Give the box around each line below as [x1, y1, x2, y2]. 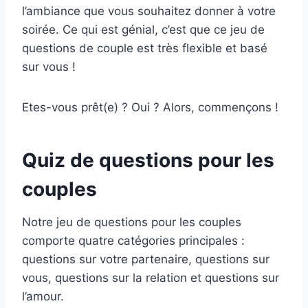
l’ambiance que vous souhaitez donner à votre [22, 4, 276, 19]
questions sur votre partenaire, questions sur [22, 252, 269, 267]
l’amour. [22, 289, 64, 304]
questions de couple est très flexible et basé [22, 41, 267, 56]
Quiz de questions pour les [22, 148, 274, 173]
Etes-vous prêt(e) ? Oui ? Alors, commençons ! [22, 100, 278, 115]
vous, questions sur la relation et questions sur [22, 271, 279, 285]
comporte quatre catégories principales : [22, 234, 245, 248]
